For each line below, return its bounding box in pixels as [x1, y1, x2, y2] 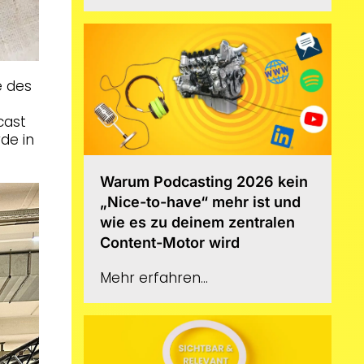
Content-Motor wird [100, 234, 240, 252]
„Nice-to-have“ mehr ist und [100, 193, 301, 211]
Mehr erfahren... [100, 268, 209, 288]
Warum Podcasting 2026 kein [100, 173, 309, 191]
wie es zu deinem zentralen [100, 214, 296, 232]
